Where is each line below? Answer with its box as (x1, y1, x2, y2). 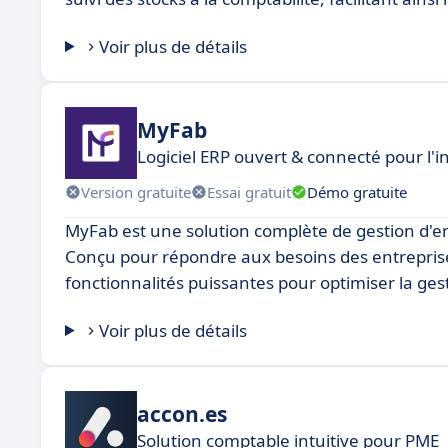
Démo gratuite (307, 181, 407, 202)
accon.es (137, 399, 227, 428)
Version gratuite (81, 181, 191, 202)
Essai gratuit (207, 181, 291, 202)
